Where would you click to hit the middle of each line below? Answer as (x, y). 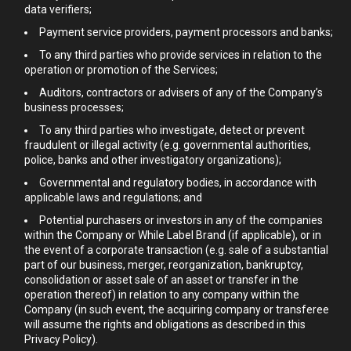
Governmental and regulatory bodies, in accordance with (178, 183)
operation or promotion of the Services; (121, 70)
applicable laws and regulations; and (113, 197)
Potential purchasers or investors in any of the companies (181, 220)
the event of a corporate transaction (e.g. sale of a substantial (176, 250)
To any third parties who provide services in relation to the (181, 55)
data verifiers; (58, 9)
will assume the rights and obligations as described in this (165, 324)
